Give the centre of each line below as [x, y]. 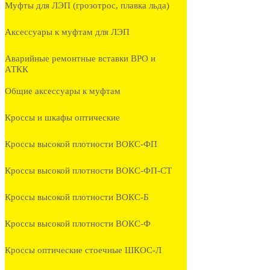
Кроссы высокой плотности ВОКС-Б [77, 197]
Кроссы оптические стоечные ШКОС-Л [83, 250]
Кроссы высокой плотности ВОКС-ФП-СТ [88, 171]
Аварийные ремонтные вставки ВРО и [80, 59]
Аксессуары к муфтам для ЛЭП [67, 32]
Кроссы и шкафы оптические [62, 118]
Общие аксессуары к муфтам [63, 91]
